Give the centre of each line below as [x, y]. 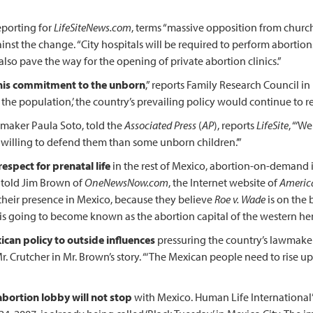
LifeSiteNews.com [93, 27]
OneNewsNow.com [126, 182]
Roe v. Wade [240, 199]
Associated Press [160, 125]
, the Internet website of [224, 182]
